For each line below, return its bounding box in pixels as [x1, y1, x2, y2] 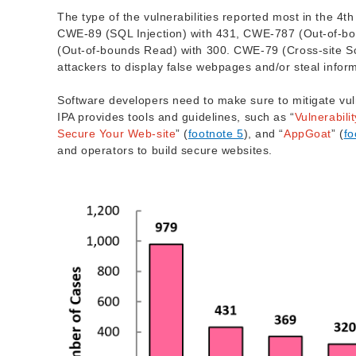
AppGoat [283, 127, 331, 141]
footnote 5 [188, 127, 244, 141]
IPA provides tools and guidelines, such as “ [57, 110, 295, 124]
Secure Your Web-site [57, 127, 176, 141]
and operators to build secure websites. [57, 144, 273, 157]
